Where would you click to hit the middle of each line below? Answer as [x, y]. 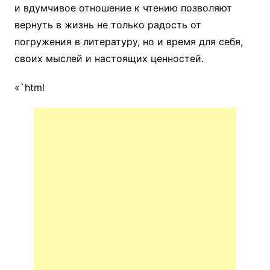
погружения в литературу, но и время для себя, [128, 42]
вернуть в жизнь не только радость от [108, 25]
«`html [29, 88]
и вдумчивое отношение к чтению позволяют [123, 8]
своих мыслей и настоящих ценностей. [109, 59]
